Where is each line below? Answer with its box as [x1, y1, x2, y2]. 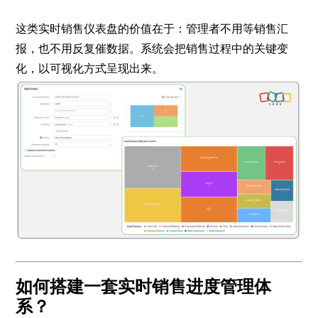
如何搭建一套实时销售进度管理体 [16, 276, 272, 296]
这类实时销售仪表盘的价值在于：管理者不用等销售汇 [16, 22, 289, 36]
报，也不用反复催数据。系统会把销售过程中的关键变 [16, 42, 289, 56]
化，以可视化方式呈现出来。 [16, 62, 164, 76]
